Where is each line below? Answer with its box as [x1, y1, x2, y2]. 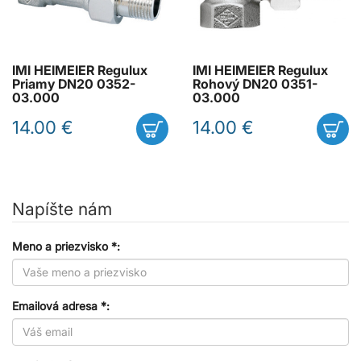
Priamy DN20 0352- [12, 76, 135, 92]
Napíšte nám [12, 198, 112, 219]
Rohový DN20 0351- [193, 76, 317, 92]
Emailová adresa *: [12, 298, 110, 313]
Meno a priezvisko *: [12, 239, 120, 253]
